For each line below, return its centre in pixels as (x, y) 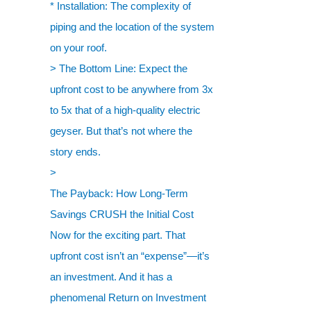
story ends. (75, 152)
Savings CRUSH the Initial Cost (122, 214)
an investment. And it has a (111, 277)
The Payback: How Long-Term (119, 193)
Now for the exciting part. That (118, 235)
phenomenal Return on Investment (128, 297)
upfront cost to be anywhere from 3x (132, 89)
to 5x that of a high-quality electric (125, 110)
